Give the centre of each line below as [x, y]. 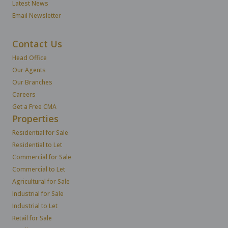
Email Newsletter [37, 15]
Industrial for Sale [38, 193]
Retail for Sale [32, 218]
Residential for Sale [40, 132]
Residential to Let [37, 145]
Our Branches [32, 82]
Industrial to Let [35, 206]
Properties [35, 118]
